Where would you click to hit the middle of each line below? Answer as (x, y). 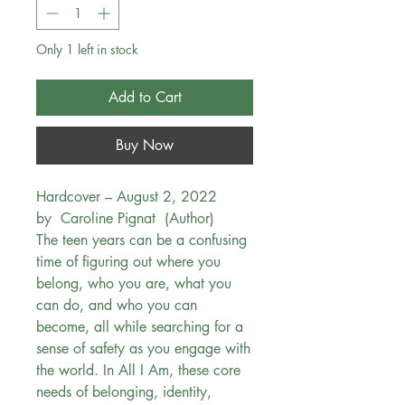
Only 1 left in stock (87, 50)
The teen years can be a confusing (141, 240)
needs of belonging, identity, (124, 392)
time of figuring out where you (128, 262)
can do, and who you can (117, 306)
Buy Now (145, 146)
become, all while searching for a (140, 327)
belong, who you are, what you (134, 284)
